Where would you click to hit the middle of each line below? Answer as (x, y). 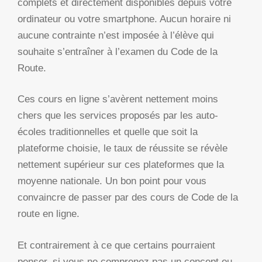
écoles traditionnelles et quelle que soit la (108, 132)
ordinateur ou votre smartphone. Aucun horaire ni (124, 19)
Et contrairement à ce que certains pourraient (116, 245)
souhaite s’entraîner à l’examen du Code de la (118, 51)
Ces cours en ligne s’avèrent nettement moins (118, 99)
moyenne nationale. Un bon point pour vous (112, 181)
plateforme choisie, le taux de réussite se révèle (123, 149)
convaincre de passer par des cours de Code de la (128, 198)
